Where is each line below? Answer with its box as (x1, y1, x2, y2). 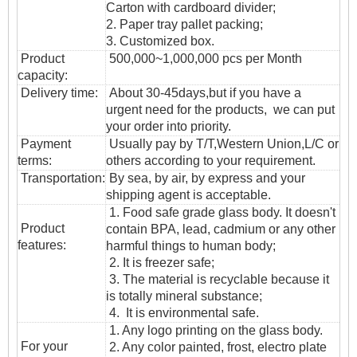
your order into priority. (106, 120, 231, 133)
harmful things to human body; (106, 239, 276, 253)
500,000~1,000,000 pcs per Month (106, 52, 302, 65)
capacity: (18, 69, 68, 82)
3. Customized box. (106, 34, 214, 48)
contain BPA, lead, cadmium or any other (106, 222, 335, 236)
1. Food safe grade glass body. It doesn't (106, 206, 335, 219)
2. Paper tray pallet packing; (106, 18, 263, 31)
